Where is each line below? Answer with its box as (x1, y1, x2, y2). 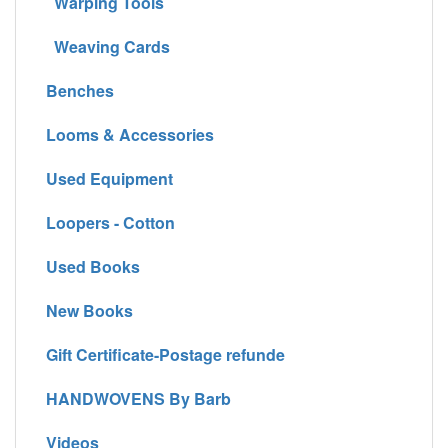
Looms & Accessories (46, 122, 214, 146)
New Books (46, 298, 133, 322)
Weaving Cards (46, 34, 170, 58)
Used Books (46, 254, 140, 278)
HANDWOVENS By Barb (46, 386, 231, 410)
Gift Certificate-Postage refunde (46, 342, 285, 366)
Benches (46, 78, 114, 102)
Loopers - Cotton (46, 210, 175, 234)
